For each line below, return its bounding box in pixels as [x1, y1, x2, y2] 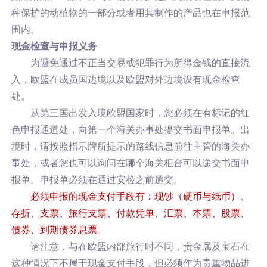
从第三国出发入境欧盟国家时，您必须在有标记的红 [30, 108, 250, 118]
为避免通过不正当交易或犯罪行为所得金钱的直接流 [30, 58, 250, 68]
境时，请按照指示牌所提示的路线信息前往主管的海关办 [11, 141, 250, 151]
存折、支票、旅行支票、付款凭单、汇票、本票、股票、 [11, 208, 250, 218]
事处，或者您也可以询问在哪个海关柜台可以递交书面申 [11, 158, 250, 168]
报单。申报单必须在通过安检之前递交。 [11, 175, 183, 185]
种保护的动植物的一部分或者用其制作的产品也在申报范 [11, 8, 250, 18]
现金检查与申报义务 [11, 41, 97, 51]
